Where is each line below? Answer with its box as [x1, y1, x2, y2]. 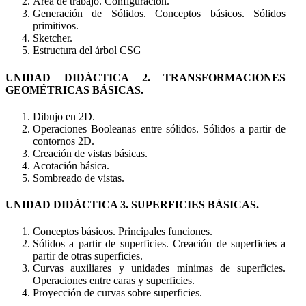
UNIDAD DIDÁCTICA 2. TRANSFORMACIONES [5, 71, 286, 83]
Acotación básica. [33, 159, 109, 171]
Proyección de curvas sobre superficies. [33, 287, 202, 299]
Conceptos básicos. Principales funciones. [33, 225, 212, 238]
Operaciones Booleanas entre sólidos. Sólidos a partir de [33, 122, 286, 135]
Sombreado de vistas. [33, 171, 124, 184]
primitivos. [33, 20, 79, 32]
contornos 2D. [33, 135, 94, 147]
